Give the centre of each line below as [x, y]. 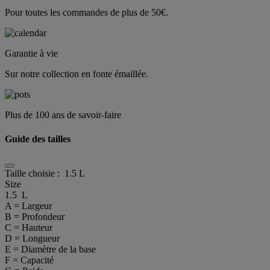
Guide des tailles [38, 139]
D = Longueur [32, 238]
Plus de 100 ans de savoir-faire [63, 115]
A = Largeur [28, 206]
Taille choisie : [35, 173]
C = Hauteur [29, 227]
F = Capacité [29, 260]
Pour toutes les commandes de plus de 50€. [86, 13]
